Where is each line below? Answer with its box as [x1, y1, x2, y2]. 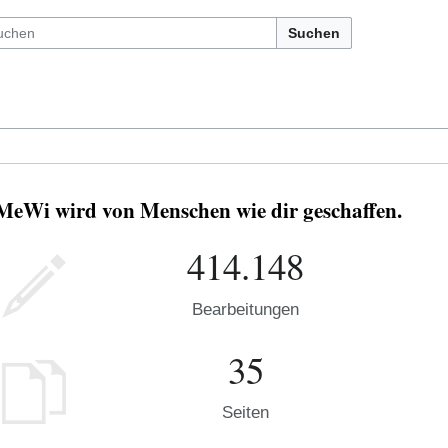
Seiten [222, 403, 269, 423]
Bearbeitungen [192, 299, 299, 319]
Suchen [288, 25, 340, 41]
